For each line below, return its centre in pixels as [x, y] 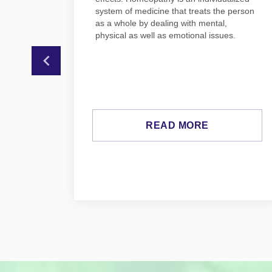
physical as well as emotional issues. [165, 36]
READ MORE [177, 126]
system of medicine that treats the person [175, 11]
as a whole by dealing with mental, [161, 23]
